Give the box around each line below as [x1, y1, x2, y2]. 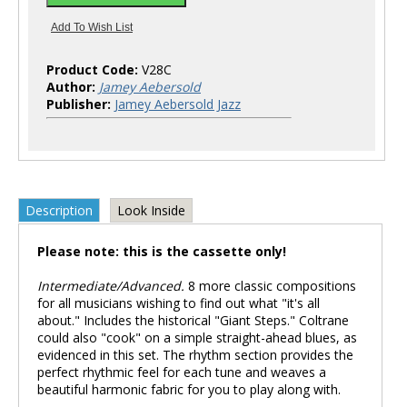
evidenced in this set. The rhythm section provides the [37, 346, 353, 363]
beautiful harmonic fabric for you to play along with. [37, 381, 341, 398]
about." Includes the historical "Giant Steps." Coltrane [37, 312, 349, 329]
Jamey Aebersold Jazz [114, 95, 241, 113]
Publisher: [46, 95, 111, 113]
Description [25, 202, 93, 219]
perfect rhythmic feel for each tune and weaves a [37, 363, 326, 381]
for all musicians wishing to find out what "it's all [37, 294, 320, 312]
